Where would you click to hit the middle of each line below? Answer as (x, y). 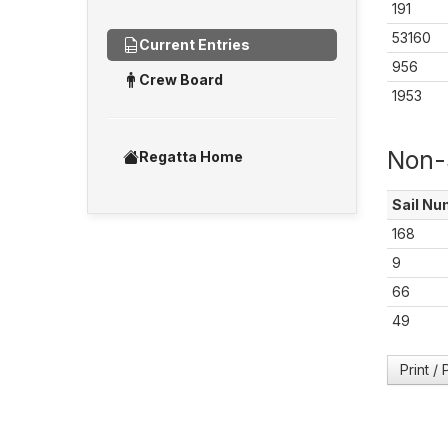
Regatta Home (191, 156)
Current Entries (194, 44)
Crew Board (181, 79)
